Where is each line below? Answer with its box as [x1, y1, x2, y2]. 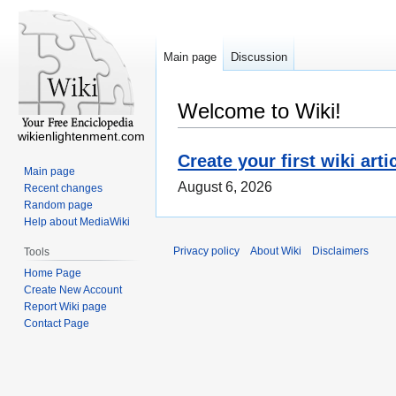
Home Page [24, 266, 82, 279]
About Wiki [250, 245, 301, 258]
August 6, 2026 [178, 179, 272, 195]
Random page [24, 198, 94, 211]
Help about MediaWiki [24, 215, 131, 228]
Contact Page [24, 316, 90, 330]
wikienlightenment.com [18, 129, 145, 143]
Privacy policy [173, 245, 240, 258]
